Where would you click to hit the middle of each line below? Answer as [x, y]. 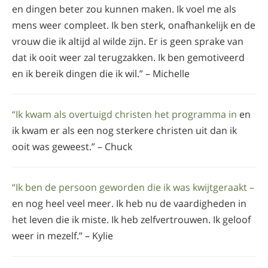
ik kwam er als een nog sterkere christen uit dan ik [124, 130]
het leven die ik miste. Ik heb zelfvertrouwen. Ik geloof [131, 219]
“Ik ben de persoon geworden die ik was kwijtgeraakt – [133, 187]
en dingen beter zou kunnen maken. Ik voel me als [124, 9]
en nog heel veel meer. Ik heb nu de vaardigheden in [129, 203]
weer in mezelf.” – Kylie [63, 235]
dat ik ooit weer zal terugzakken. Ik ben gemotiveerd [128, 57]
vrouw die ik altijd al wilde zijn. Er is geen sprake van [128, 41]
